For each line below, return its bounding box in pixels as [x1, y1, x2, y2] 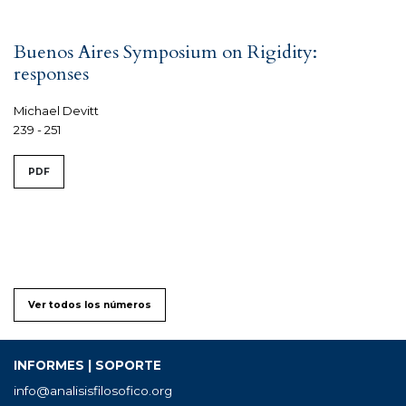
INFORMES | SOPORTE [14, 357, 161, 372]
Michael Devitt [14, 102, 99, 118]
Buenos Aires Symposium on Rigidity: [14, 39, 317, 64]
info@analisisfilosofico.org [14, 382, 172, 398]
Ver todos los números [28, 298, 151, 311]
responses [14, 61, 89, 86]
